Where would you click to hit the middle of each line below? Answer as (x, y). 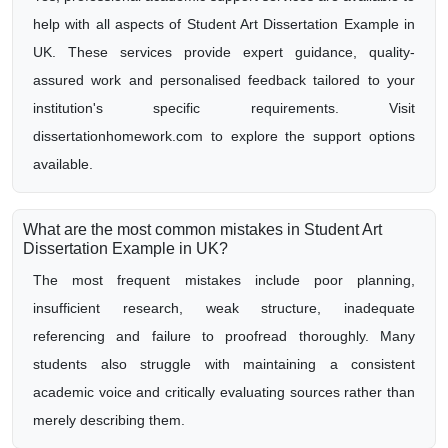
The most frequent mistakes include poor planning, (224, 280)
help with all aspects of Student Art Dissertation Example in (224, 24)
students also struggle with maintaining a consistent (224, 364)
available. (63, 164)
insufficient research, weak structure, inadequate (224, 308)
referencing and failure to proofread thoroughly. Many (224, 336)
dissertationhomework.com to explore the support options (224, 136)
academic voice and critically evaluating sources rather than (224, 392)
